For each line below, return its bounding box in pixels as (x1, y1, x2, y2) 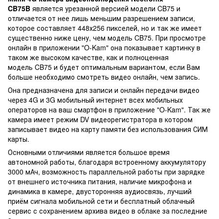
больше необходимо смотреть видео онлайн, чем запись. (8, 71, 200, 82)
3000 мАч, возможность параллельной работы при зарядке (8, 166, 205, 176)
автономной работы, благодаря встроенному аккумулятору (8, 156, 206, 167)
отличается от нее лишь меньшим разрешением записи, (8, 13, 195, 23)
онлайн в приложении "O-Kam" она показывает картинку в (8, 42, 200, 52)
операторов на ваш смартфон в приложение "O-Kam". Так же (8, 104, 211, 114)
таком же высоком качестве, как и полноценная (8, 52, 169, 62)
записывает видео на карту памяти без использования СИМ (8, 124, 208, 134)
